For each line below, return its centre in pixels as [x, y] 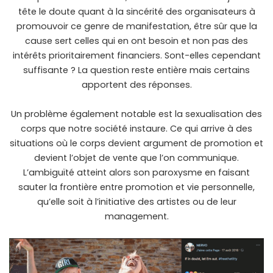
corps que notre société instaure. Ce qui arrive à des [136, 129]
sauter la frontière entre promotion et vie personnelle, [136, 187]
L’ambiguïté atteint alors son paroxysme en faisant [136, 173]
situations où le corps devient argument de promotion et [136, 144]
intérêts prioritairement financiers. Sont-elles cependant [136, 56]
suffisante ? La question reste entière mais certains [136, 70]
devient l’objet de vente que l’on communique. [136, 158]
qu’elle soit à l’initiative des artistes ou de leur [136, 202]
